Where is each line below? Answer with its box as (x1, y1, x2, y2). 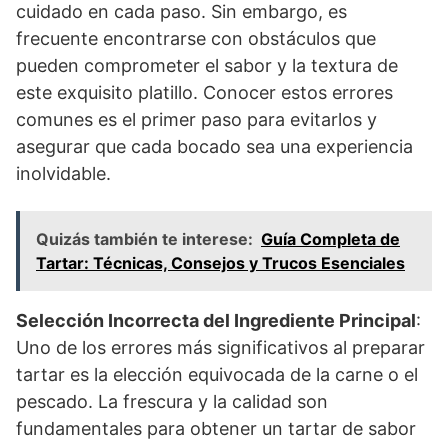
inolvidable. (16, 162, 111, 184)
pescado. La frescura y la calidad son (16, 390, 328, 412)
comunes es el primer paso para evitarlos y (16, 108, 377, 130)
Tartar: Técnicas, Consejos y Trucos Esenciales (36, 252, 405, 273)
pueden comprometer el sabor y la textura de (16, 54, 398, 76)
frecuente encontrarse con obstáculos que (16, 27, 376, 49)
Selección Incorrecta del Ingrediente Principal (16, 309, 416, 331)
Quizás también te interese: (36, 228, 253, 249)
